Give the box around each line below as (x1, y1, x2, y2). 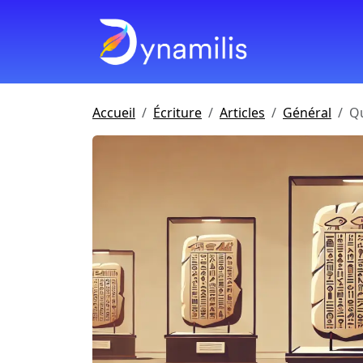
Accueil (92, 103, 135, 122)
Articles (220, 103, 265, 122)
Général (283, 103, 331, 122)
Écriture (153, 103, 202, 122)
